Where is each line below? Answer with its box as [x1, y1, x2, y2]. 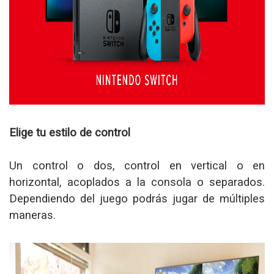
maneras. [9, 208, 56, 221]
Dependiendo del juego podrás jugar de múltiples [9, 191, 265, 205]
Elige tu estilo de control [9, 125, 130, 139]
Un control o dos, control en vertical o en [9, 158, 265, 172]
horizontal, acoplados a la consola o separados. [9, 175, 265, 188]
